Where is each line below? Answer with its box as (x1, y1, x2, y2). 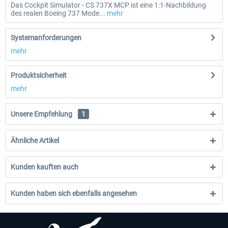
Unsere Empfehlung (11, 110, 74, 118)
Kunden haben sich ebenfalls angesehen (11, 189, 137, 197)
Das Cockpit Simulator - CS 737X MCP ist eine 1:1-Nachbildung (11, 1, 206, 9)
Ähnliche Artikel (11, 136, 59, 145)
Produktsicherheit (11, 71, 67, 79)
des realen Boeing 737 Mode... (11, 9, 105, 17)
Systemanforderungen (11, 34, 81, 42)
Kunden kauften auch (11, 163, 78, 171)
